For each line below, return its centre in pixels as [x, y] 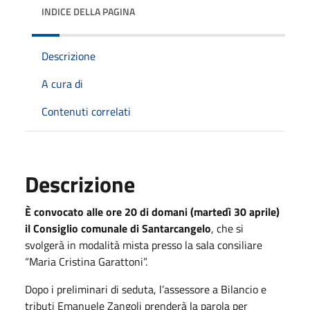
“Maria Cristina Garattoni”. [86, 261]
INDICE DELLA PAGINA [88, 11]
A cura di [62, 83]
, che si [227, 228]
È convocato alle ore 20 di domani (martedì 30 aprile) [152, 211]
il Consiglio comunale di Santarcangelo [118, 228]
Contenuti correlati [86, 111]
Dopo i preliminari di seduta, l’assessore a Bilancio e [146, 289]
